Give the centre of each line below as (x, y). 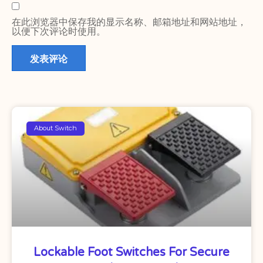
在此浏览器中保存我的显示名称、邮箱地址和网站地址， (129, 21)
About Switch (56, 128)
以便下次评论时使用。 (59, 31)
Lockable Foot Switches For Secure (131, 252)
